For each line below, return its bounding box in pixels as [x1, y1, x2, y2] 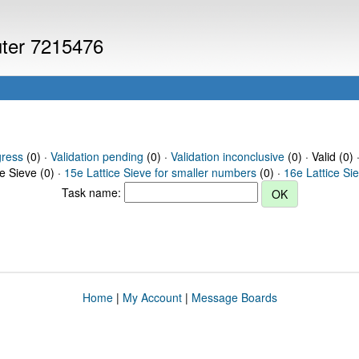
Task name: [61, 184, 124, 200]
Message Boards [191, 289, 277, 305]
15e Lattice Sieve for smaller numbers [64, 164, 256, 180]
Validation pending [50, 148, 143, 164]
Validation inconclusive [170, 148, 284, 164]
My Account [122, 289, 182, 305]
